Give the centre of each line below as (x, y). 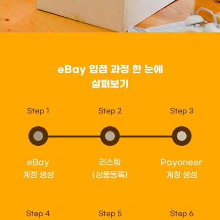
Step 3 (181, 111)
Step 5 (110, 214)
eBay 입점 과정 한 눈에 (110, 69)
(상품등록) (110, 175)
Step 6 (181, 214)
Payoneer (181, 162)
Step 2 (110, 111)
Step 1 (38, 111)
